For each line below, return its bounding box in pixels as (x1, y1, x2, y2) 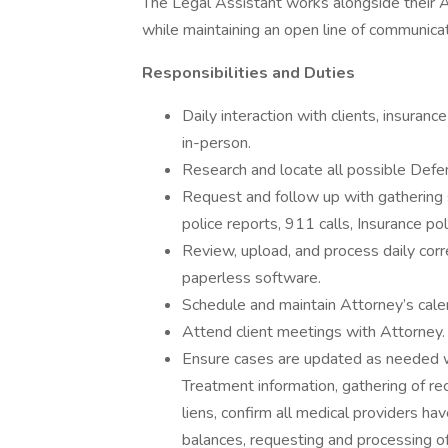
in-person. (182, 132, 251, 154)
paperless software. (182, 267, 321, 289)
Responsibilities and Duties (142, 62, 355, 84)
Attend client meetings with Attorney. (182, 321, 445, 343)
